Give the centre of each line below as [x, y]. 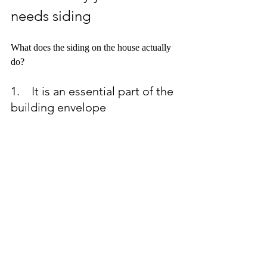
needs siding [51, 16]
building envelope [58, 107]
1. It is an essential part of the [94, 91]
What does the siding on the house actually [92, 47]
